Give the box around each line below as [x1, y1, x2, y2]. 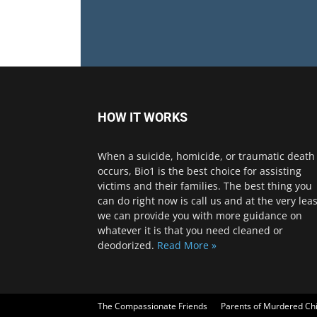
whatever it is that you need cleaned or [98, 224, 283, 237]
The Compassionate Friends [98, 300, 207, 312]
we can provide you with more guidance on [98, 209, 302, 222]
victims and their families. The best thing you [98, 179, 312, 192]
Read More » [157, 238, 217, 252]
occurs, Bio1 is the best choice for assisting [98, 164, 301, 178]
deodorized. [98, 238, 157, 252]
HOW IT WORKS [98, 110, 188, 125]
